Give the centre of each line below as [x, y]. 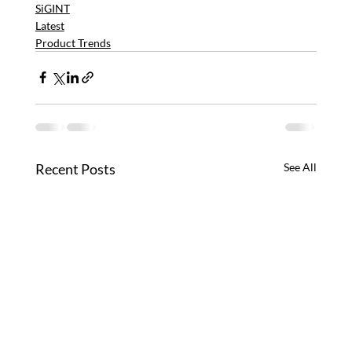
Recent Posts [75, 169]
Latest [49, 25]
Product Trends [73, 42]
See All [301, 167]
